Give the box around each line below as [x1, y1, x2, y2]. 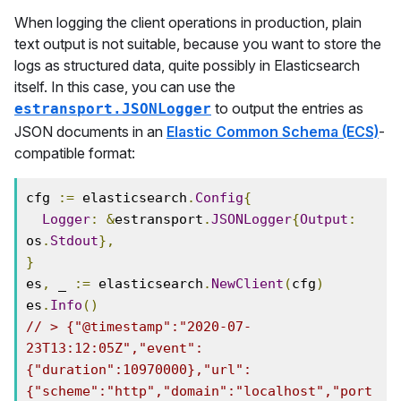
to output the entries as [211, 99, 363, 117]
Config [195, 190, 243, 206]
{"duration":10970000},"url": [26, 362, 252, 378]
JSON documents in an [14, 123, 166, 141]
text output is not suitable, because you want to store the [14, 35, 381, 53]
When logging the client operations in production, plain [14, 13, 362, 31]
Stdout [50, 233, 98, 249]
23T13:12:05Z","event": [26, 340, 203, 356]
